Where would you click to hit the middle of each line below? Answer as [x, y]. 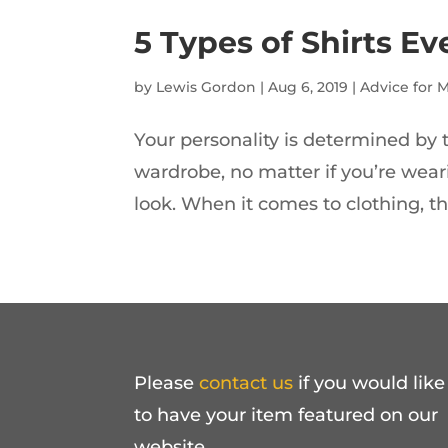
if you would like [369, 383]
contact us [246, 383]
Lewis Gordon [206, 86]
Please [167, 383]
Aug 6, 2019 [308, 86]
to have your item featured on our [286, 415]
